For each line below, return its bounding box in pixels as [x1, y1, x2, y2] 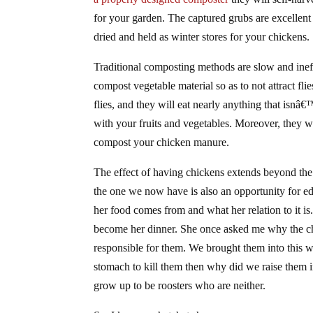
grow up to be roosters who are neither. [94, 279, 266, 291]
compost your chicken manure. [94, 136, 230, 148]
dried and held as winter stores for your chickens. [94, 30, 310, 43]
